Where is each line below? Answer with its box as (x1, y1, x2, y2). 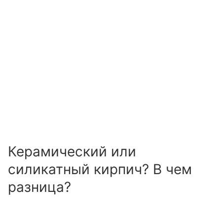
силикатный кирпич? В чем (8, 161, 192, 178)
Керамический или (8, 143, 136, 160)
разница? (8, 179, 71, 196)
